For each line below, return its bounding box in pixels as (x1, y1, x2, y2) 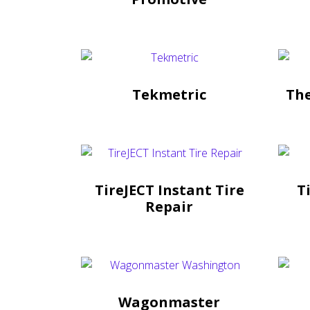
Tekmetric (132, 84, 206, 104)
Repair (145, 197, 193, 216)
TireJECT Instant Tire (94, 180, 244, 199)
